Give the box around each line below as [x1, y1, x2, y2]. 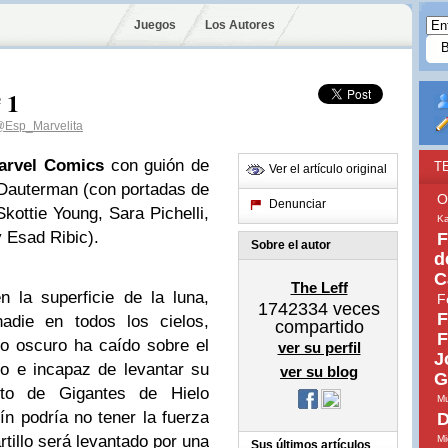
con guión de [103, 156, 210, 175]
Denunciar [269, 197, 326, 211]
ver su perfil [277, 339, 361, 356]
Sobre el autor [251, 238, 331, 252]
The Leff [290, 279, 348, 296]
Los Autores [204, 18, 275, 32]
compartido [274, 317, 364, 337]
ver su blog [280, 363, 358, 380]
